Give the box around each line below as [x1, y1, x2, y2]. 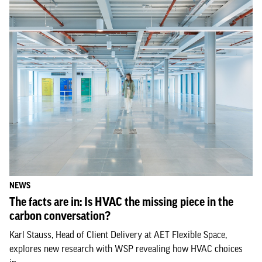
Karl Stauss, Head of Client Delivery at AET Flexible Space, [9, 229, 227, 240]
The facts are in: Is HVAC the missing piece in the [9, 195, 233, 208]
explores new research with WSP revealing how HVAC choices [9, 243, 243, 254]
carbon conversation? [9, 209, 111, 222]
